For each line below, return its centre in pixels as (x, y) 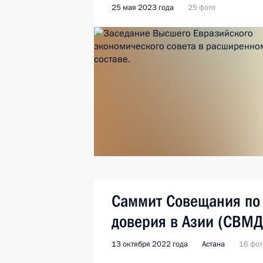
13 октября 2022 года (150, 244)
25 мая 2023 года (143, 8)
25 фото (202, 8)
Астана (213, 244)
